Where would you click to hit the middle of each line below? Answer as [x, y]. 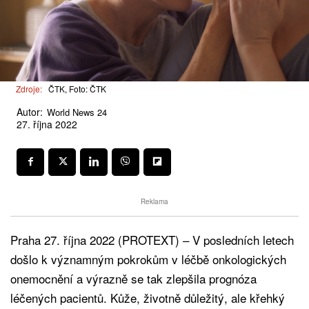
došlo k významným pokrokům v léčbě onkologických [148, 259]
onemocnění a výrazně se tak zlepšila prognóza [133, 278]
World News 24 [77, 112]
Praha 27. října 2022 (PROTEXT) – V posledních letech [152, 239]
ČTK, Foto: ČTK [77, 89]
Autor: [30, 111]
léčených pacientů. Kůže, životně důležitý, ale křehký [148, 297]
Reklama [154, 201]
